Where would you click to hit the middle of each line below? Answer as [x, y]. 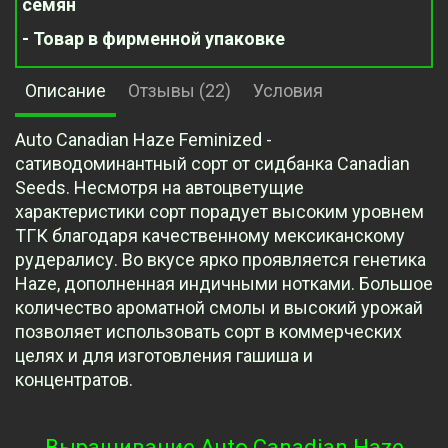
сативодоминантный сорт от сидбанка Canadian [212, 164]
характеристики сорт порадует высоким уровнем [219, 212]
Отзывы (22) [179, 91]
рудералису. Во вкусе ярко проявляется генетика [220, 260]
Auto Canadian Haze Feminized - [143, 140]
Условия [288, 91]
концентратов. [74, 380]
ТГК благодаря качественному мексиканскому [210, 236]
